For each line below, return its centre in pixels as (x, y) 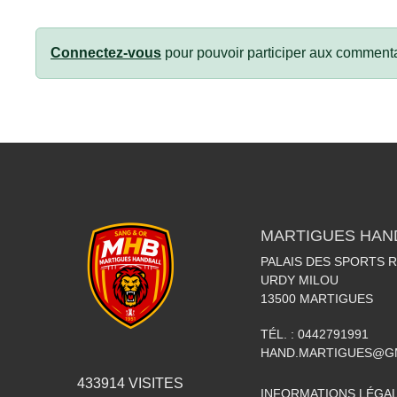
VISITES (154, 384)
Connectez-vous (106, 53)
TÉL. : (279, 335)
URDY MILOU (300, 280)
